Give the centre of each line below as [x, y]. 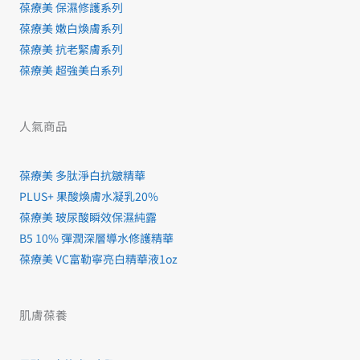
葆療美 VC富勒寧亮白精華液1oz [98, 259]
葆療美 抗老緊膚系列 [71, 49]
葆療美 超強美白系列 [71, 70]
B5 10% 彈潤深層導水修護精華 [96, 238]
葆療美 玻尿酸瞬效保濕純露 [88, 217]
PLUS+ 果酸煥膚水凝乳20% [89, 196]
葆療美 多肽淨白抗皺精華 [82, 176]
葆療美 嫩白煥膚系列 [71, 29]
